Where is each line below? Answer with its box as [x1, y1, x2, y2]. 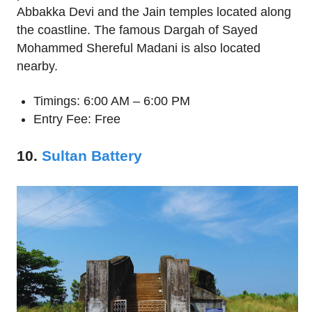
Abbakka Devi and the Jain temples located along [17, 5, 291, 19]
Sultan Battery [42, 148, 142, 164]
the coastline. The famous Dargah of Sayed [17, 23, 258, 38]
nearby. [17, 59, 58, 74]
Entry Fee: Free [33, 112, 120, 127]
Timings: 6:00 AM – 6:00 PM [33, 94, 190, 109]
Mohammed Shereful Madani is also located [17, 41, 260, 56]
